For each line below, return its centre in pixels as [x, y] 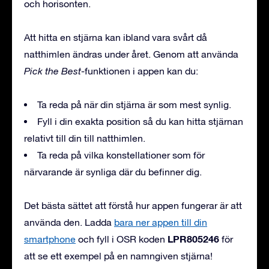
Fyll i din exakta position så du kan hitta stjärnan [140, 121]
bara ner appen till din [161, 222]
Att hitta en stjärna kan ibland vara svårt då [116, 37]
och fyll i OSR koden [122, 239]
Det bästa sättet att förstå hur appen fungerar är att [133, 205]
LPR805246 [193, 238]
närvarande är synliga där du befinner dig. [113, 171]
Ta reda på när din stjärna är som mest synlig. [134, 104]
